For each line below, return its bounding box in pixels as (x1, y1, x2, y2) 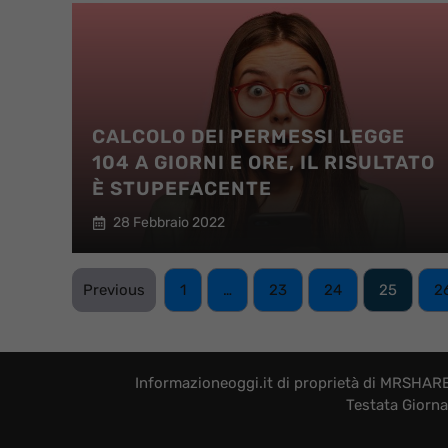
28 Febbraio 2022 (113, 214, 225, 231)
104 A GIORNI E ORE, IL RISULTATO (92, 151, 435, 174)
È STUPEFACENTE (92, 177, 272, 200)
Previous (83, 281, 145, 299)
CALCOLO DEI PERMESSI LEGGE (92, 125, 405, 148)
